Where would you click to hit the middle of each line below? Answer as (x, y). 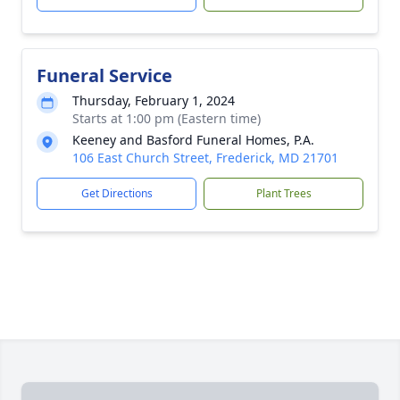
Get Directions (117, 193)
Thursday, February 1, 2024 (154, 100)
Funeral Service (104, 75)
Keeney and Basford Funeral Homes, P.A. (193, 140)
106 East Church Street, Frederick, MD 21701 (205, 158)
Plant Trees (283, 193)
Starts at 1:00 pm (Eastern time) (167, 118)
